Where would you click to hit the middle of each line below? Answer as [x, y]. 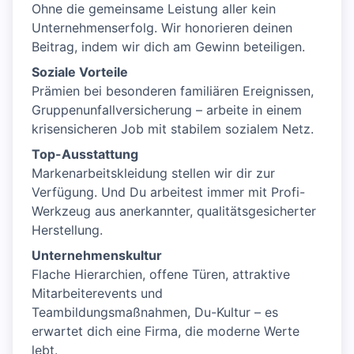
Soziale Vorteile [80, 72]
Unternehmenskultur [97, 256]
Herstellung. [67, 230]
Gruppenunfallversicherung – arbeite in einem [167, 110]
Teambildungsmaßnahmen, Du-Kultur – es [155, 313]
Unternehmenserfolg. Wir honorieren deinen [162, 28]
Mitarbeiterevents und [97, 294]
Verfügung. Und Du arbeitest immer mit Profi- [168, 192]
